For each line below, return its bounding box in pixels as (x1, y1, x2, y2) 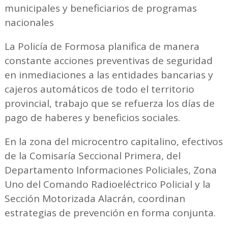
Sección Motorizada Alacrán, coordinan (4, 191, 185, 205)
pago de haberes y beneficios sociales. (4, 110, 180, 124)
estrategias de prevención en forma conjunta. (4, 206, 218, 219)
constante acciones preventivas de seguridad (4, 53, 213, 67)
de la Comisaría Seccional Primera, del (4, 149, 181, 162)
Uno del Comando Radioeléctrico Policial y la (4, 177, 211, 191)
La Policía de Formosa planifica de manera (4, 39, 199, 53)
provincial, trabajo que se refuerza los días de (4, 96, 215, 110)
